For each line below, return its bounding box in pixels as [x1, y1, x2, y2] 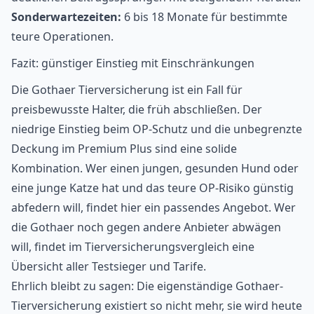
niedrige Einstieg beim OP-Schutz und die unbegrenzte [11, 121, 302, 137]
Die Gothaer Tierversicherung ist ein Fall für [11, 82, 243, 98]
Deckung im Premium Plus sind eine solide [11, 141, 237, 157]
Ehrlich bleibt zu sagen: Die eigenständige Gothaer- [11, 278, 283, 294]
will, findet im [11, 239, 85, 255]
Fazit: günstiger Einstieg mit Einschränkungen [11, 55, 254, 71]
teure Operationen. [11, 29, 114, 45]
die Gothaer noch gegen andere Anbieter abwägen [11, 219, 281, 235]
